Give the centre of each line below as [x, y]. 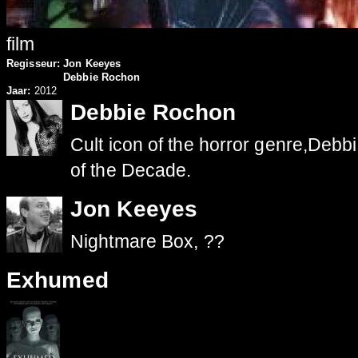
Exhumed [58, 280]
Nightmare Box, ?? [147, 242]
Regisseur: [35, 64]
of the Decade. [131, 171]
